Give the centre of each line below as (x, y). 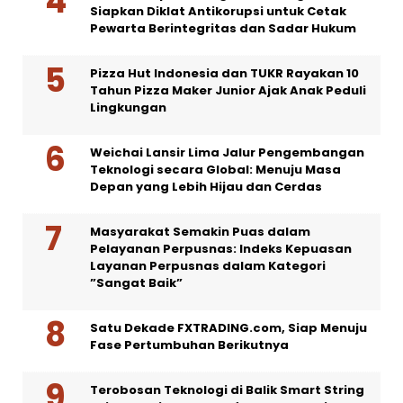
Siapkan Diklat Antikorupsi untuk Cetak (218, 12)
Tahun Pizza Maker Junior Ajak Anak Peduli (228, 91)
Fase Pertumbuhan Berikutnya (189, 345)
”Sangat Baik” (136, 283)
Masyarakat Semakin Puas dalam (200, 232)
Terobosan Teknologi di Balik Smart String (227, 390)
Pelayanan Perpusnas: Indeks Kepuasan (221, 249)
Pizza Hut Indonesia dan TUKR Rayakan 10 (224, 74)
